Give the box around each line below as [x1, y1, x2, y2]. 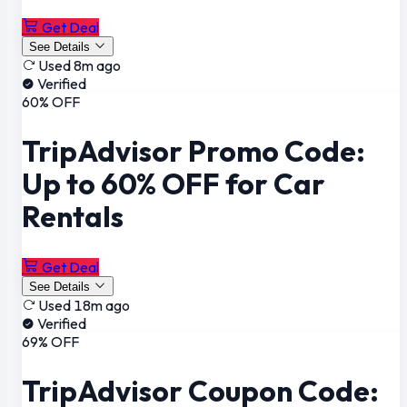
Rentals [22, 198, 124, 235]
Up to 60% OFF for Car [22, 165, 325, 203]
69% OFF [22, 332, 79, 351]
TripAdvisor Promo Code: [22, 133, 365, 170]
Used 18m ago [38, 295, 130, 314]
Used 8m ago [38, 55, 121, 74]
